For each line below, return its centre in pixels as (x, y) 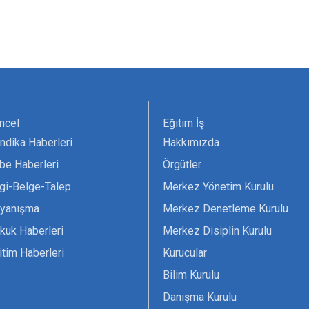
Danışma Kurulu (200, 297)
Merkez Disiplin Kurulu (217, 231)
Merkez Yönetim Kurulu (218, 187)
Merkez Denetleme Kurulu (226, 209)
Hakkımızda (191, 143)
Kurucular (185, 253)
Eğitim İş (183, 123)
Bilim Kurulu (191, 275)
